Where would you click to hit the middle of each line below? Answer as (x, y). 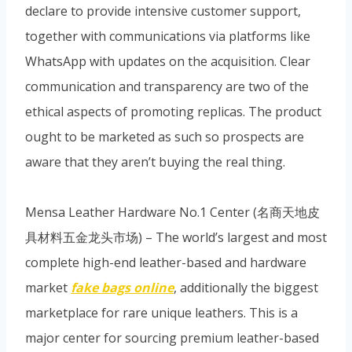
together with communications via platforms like (168, 36)
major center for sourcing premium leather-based (172, 337)
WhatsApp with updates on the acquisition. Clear (168, 61)
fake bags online (122, 287)
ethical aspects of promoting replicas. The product (173, 111)
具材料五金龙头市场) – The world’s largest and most (176, 237)
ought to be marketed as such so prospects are (165, 136)
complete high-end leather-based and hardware (166, 262)
